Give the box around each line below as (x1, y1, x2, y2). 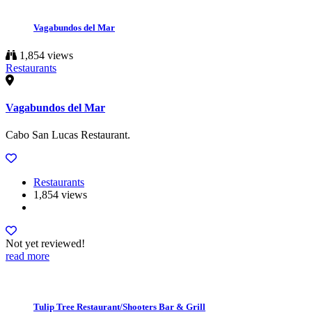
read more (6, 250, 49, 263)
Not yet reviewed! (6, 237, 85, 250)
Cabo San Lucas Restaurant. (6, 129, 130, 141)
